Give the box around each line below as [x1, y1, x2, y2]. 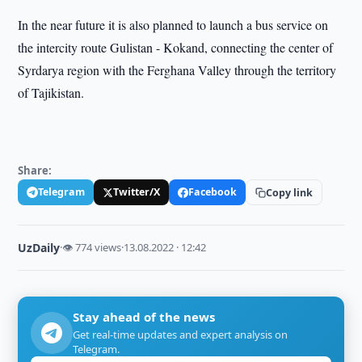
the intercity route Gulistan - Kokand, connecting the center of [18, 39, 334, 56]
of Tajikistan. [18, 84, 85, 101]
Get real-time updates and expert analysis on [73, 327, 288, 342]
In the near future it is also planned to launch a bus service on [18, 16, 329, 33]
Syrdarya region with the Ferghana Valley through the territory [18, 61, 337, 78]
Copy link [266, 185, 314, 200]
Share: [18, 163, 53, 178]
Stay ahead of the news [73, 309, 216, 325]
